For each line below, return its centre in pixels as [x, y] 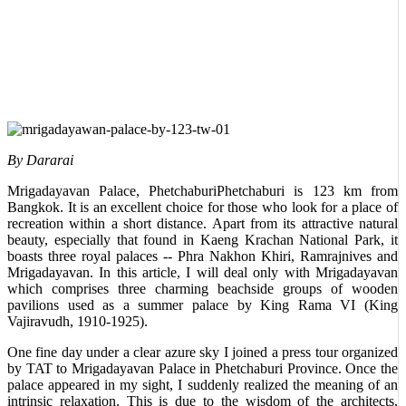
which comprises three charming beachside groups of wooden [203, 289]
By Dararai [40, 160]
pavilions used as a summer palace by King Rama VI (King [203, 305]
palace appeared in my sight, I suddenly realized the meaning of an [203, 385]
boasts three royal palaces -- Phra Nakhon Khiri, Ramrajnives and [203, 256]
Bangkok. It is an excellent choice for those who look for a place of [203, 207]
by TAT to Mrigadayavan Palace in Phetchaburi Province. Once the [203, 368]
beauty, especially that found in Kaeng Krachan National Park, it [203, 240]
